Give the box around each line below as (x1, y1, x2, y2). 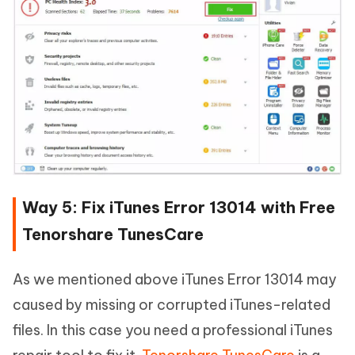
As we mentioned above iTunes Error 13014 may (13, 270, 337, 289)
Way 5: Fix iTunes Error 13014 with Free (22, 197, 335, 218)
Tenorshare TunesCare (22, 224, 204, 245)
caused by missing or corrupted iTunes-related (13, 296, 330, 315)
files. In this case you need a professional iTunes (13, 321, 333, 340)
